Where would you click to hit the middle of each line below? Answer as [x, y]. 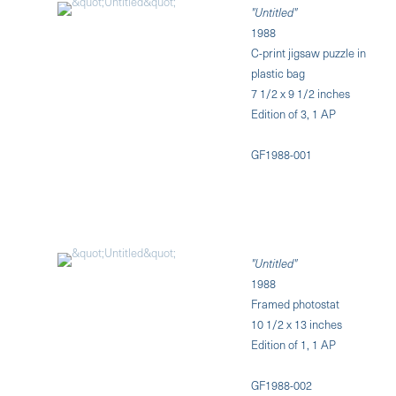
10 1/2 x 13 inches [297, 324]
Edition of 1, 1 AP [294, 344]
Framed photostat [296, 303]
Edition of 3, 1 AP [294, 113]
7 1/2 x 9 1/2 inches [301, 93]
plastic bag [278, 72]
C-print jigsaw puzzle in [309, 52]
